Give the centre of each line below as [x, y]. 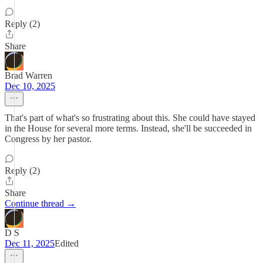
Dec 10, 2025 [30, 86]
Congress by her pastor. [48, 139]
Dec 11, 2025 [30, 243]
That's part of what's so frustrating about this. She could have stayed [130, 118]
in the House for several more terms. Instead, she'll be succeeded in [128, 128]
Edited [67, 243]
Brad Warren [28, 75]
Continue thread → [40, 203]
